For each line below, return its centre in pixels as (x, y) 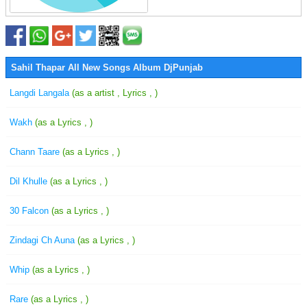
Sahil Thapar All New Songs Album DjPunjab (107, 67)
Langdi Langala (41, 93)
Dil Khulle (30, 181)
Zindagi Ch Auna (44, 240)
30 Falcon (30, 211)
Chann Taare (36, 152)
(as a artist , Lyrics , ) (115, 93)
